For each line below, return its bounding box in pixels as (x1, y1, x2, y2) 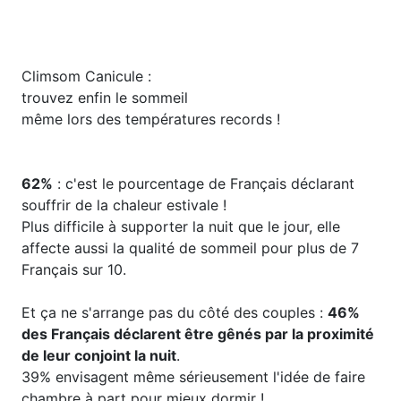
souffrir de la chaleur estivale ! (21, 195, 226, 214)
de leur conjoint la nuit (21, 346, 176, 364)
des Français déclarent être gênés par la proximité (21, 324, 374, 343)
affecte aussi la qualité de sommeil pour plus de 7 (21, 238, 359, 257)
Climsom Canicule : (21, 66, 151, 85)
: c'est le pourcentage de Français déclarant (53, 174, 354, 192)
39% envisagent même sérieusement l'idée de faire (21, 367, 365, 386)
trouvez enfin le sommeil (21, 88, 188, 107)
